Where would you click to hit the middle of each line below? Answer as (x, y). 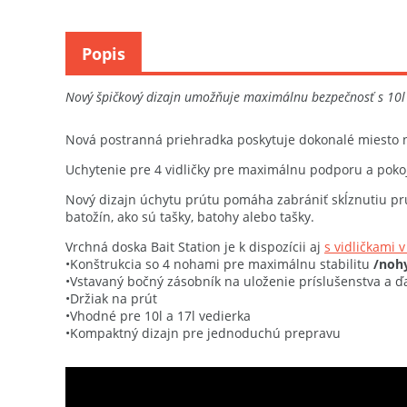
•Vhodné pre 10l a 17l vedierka (158, 316)
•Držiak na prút (111, 299)
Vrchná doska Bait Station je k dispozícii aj (195, 247)
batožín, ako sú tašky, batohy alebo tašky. (190, 217)
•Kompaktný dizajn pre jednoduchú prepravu (203, 333)
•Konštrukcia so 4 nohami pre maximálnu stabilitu (219, 264)
